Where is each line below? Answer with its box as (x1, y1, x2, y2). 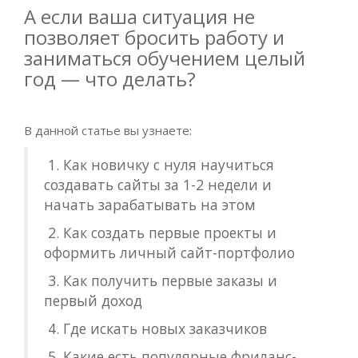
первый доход (44, 291, 142, 310)
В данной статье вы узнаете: (24, 122, 192, 138)
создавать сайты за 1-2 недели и (44, 175, 272, 194)
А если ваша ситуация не (24, 3, 255, 30)
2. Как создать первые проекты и (44, 223, 276, 242)
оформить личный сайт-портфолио (44, 243, 295, 262)
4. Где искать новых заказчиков (44, 319, 267, 338)
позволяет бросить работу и (24, 24, 284, 50)
